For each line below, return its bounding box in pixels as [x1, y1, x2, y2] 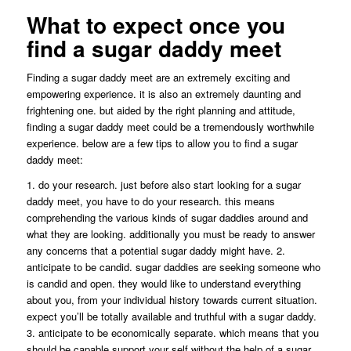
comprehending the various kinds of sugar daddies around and [26, 209, 308, 225]
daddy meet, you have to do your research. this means [26, 193, 275, 208]
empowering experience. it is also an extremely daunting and [26, 85, 301, 101]
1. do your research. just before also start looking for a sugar [26, 176, 301, 192]
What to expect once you [26, 8, 285, 41]
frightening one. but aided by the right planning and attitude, [26, 102, 295, 118]
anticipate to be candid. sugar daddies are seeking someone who [26, 259, 320, 274]
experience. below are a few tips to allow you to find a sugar [26, 135, 298, 150]
